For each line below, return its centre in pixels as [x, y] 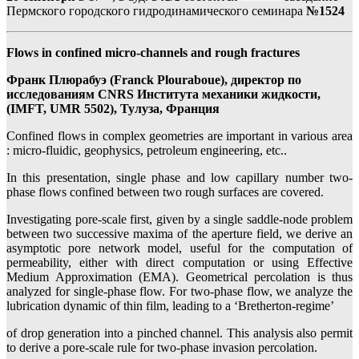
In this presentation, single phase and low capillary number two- [179, 178]
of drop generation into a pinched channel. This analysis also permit [179, 333]
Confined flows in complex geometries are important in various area [179, 136]
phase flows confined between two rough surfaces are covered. [165, 192]
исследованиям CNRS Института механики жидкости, [163, 95]
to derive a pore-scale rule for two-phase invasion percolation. [162, 348]
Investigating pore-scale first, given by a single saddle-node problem [179, 220]
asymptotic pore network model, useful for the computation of [179, 248]
